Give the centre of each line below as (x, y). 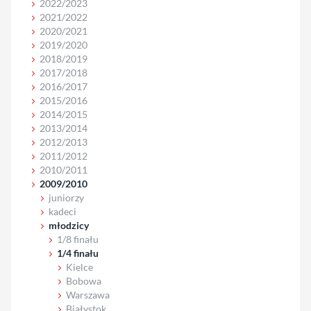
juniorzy (66, 197)
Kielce (80, 267)
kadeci (62, 211)
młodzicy (68, 225)
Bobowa (84, 280)
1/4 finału (78, 253)
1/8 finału (78, 239)
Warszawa (88, 294)
